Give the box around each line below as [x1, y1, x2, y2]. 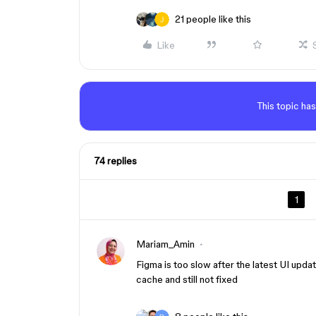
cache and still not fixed [136, 274, 238, 285]
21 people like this [175, 13, 251, 25]
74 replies [94, 155, 137, 166]
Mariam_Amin [136, 238, 195, 250]
